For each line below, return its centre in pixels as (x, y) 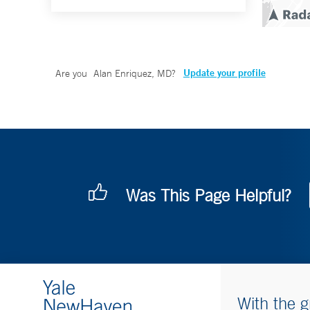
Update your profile (224, 73)
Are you (73, 74)
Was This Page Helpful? (208, 195)
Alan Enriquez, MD (132, 74)
